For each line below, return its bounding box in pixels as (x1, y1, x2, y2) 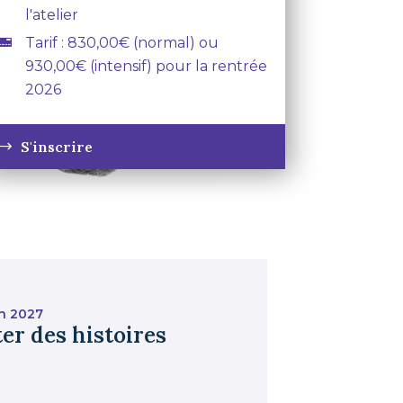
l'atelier (24, 6, 78, 23)
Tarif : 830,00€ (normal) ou (24, 34, 219, 51)
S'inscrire (20, 138, 93, 156)
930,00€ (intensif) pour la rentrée (24, 58, 267, 75)
